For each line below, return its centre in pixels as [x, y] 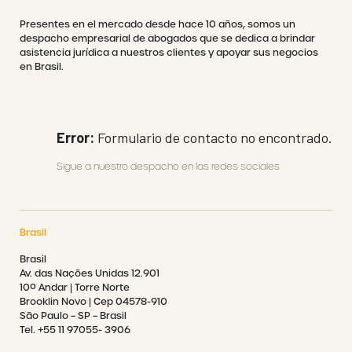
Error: [75, 137]
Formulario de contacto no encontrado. [213, 137]
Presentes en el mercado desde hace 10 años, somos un [158, 24]
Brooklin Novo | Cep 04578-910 [93, 301]
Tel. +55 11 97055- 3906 [75, 330]
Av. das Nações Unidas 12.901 [90, 273]
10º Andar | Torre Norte [75, 287]
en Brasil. [42, 66]
